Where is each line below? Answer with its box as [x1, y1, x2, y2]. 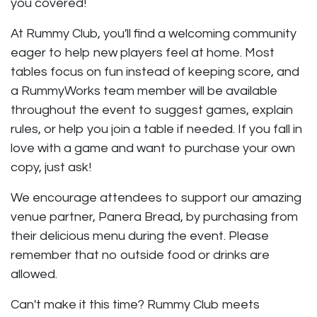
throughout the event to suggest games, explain [11, 103, 293, 117]
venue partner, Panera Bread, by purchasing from [11, 209, 298, 224]
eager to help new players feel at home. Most [11, 45, 275, 59]
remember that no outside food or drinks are [11, 248, 270, 262]
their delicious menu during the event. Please [11, 229, 269, 243]
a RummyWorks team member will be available [11, 83, 277, 98]
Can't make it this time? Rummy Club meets [11, 297, 260, 311]
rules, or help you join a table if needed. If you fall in [11, 122, 302, 136]
